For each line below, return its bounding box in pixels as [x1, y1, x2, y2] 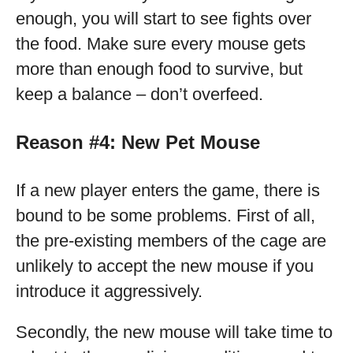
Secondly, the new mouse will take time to [16, 322, 333, 342]
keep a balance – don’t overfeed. [16, 84, 263, 104]
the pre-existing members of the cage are [16, 231, 326, 251]
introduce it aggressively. [16, 281, 203, 301]
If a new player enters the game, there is [16, 180, 320, 200]
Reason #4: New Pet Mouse [16, 132, 260, 153]
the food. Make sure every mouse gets [16, 34, 306, 54]
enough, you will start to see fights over [16, 9, 311, 28]
